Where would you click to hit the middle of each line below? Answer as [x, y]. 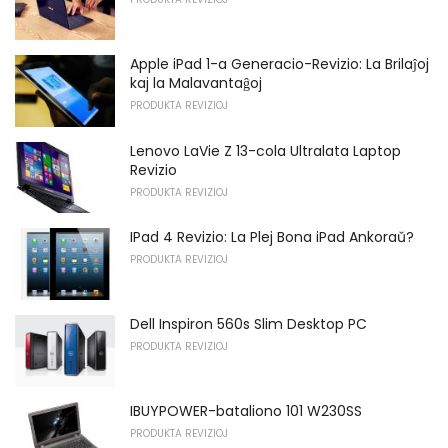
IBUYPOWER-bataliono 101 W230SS [246, 410]
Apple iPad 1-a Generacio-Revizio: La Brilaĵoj [279, 64]
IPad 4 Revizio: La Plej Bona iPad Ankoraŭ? [272, 237]
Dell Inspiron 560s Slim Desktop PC [248, 324]
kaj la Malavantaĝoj [196, 83]
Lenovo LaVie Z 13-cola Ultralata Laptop [265, 150]
